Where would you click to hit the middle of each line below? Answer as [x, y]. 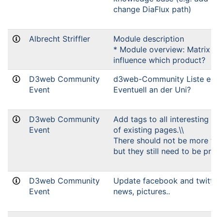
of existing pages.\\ [149, 130]
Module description [149, 39]
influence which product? [159, 60]
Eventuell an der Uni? [152, 90]
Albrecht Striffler [60, 39]
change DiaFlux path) [152, 9]
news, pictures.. [142, 191]
